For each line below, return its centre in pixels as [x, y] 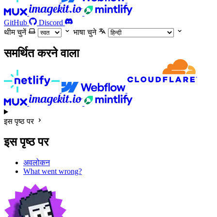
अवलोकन [37, 163]
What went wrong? [53, 171]
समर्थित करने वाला [41, 53]
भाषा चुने [85, 32]
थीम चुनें [15, 32]
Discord [51, 22]
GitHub [15, 22]
